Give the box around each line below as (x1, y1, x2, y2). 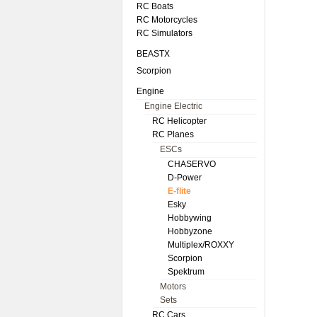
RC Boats (137, 1, 173, 11)
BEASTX (137, 49, 170, 59)
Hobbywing (168, 213, 212, 223)
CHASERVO (168, 159, 216, 169)
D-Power (168, 173, 202, 183)
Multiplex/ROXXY (168, 240, 234, 250)
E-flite (168, 186, 191, 196)
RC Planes (152, 129, 194, 139)
